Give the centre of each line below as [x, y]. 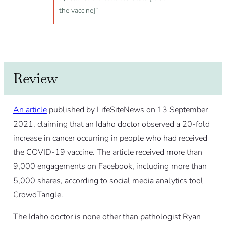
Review [35, 78]
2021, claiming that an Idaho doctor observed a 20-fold [111, 124]
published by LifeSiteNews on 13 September [127, 110]
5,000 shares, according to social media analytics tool [108, 181]
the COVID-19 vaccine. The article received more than [107, 153]
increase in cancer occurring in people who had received [110, 138]
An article [30, 110]
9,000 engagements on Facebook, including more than [110, 167]
